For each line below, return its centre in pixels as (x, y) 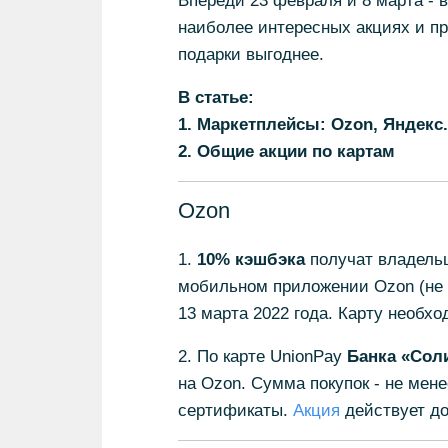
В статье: (215, 97)
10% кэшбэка (250, 259)
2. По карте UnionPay (262, 356)
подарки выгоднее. (250, 54)
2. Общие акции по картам (286, 151)
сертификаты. (235, 410)
